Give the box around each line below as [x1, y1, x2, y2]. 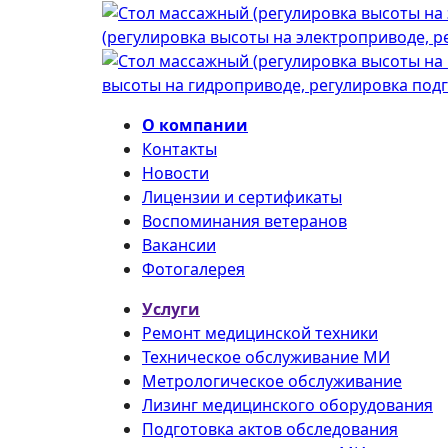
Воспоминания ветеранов [142, 209, 347, 232]
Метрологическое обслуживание [142, 369, 402, 392]
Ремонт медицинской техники [142, 321, 378, 344]
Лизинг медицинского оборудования [142, 393, 433, 416]
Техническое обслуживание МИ [142, 345, 390, 368]
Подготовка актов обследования [142, 417, 398, 440]
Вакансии [142, 233, 216, 256]
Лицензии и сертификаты [142, 185, 342, 208]
